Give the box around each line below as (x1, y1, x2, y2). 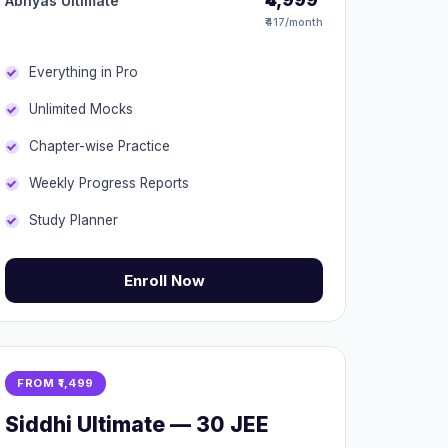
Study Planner (29, 212, 118, 228)
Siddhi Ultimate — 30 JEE (5, 412, 269, 437)
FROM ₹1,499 (17, 376, 94, 390)
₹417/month (265, 15, 323, 29)
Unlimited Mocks (29, 101, 133, 117)
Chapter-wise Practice (29, 138, 170, 154)
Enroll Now (123, 271, 205, 290)
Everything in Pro (29, 64, 138, 80)
